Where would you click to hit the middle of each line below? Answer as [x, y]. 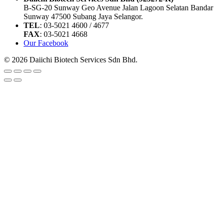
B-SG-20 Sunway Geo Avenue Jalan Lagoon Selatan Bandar [118, 8]
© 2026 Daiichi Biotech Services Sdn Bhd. [71, 60]
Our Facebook [46, 43]
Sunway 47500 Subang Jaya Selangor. [83, 16]
